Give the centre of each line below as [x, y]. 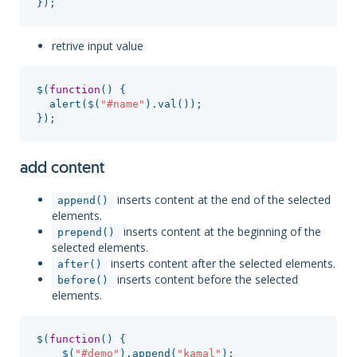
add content [62, 169]
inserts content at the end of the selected [222, 200]
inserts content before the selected [206, 279]
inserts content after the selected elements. [222, 263]
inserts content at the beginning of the [221, 231]
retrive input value [98, 46]
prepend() [86, 232]
